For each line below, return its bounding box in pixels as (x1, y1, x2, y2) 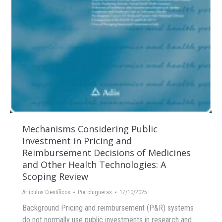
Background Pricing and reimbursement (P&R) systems (22, 203, 194, 213)
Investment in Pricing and (22, 135, 132, 147)
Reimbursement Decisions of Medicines (22, 147, 191, 159)
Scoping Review (22, 170, 88, 183)
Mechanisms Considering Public (22, 123, 158, 135)
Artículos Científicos (22, 189, 70, 196)
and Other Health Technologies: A (22, 159, 166, 171)
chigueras (87, 189, 112, 196)
